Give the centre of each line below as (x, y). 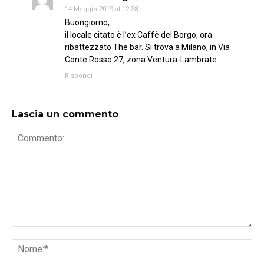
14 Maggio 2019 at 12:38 (101, 9)
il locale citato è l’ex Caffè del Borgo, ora (138, 34)
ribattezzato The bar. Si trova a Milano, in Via (147, 47)
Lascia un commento (65, 114)
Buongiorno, (87, 22)
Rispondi (79, 75)
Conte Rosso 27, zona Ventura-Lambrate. (142, 59)
